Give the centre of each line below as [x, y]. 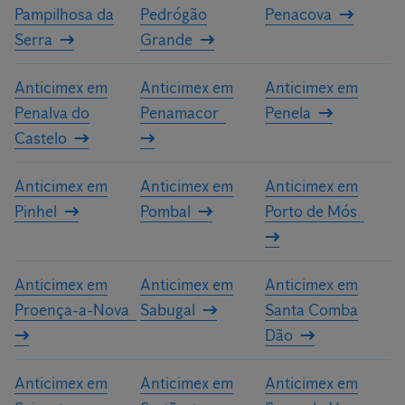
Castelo [41, 138]
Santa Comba [312, 310]
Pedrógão [173, 14]
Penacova [299, 14]
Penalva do [52, 113]
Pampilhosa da [64, 14]
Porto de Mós [311, 212]
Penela [288, 113]
